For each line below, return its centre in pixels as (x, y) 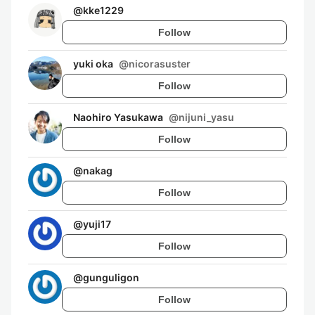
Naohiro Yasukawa (118, 117)
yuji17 (97, 224)
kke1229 (103, 10)
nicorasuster (160, 64)
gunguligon (111, 277)
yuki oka (93, 64)
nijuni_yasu (206, 117)
